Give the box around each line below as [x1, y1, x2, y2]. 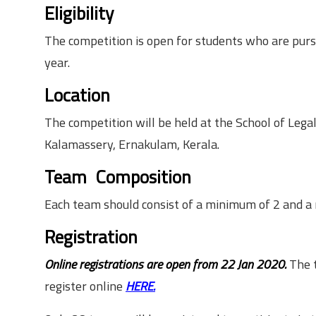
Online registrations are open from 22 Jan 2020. [44, 255, 286, 274]
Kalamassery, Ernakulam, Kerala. [44, 135, 219, 154]
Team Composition [44, 163, 191, 190]
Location [44, 81, 110, 109]
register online [44, 276, 126, 296]
